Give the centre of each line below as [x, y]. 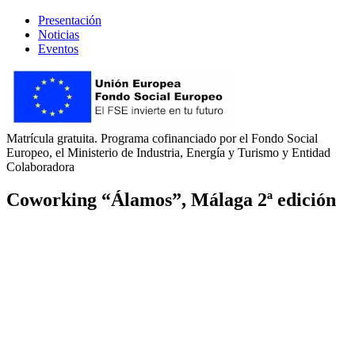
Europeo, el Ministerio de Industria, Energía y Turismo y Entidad [168, 152]
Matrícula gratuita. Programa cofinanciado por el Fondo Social [162, 138]
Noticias [59, 34]
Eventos [58, 48]
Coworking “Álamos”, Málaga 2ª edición [171, 200]
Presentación [70, 20]
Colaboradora [40, 166]
